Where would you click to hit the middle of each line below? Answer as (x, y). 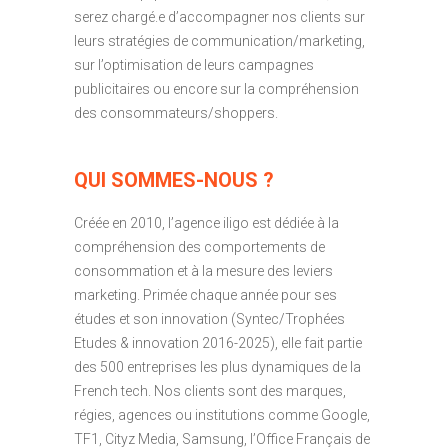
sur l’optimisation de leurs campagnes (194, 64)
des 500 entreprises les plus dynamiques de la (217, 366)
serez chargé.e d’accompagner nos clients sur (219, 16)
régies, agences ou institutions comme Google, (222, 414)
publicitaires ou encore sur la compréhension (216, 88)
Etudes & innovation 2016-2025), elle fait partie (218, 342)
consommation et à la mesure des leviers (203, 270)
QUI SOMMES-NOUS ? (174, 179)
